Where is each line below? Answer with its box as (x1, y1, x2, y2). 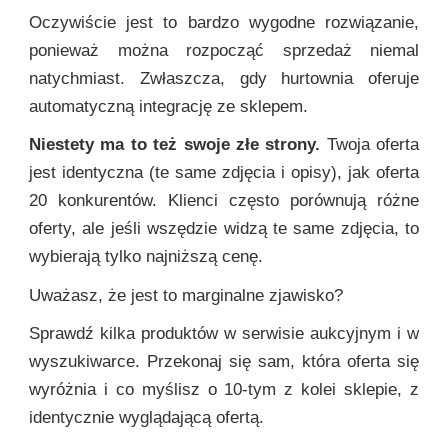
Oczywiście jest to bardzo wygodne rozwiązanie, (29, 13, 419, 33)
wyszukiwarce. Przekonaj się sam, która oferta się (29, 351, 419, 371)
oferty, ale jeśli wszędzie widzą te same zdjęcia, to (29, 219, 419, 239)
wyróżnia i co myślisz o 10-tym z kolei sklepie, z (29, 379, 419, 399)
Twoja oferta (320, 135, 419, 155)
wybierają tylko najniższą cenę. (29, 247, 263, 267)
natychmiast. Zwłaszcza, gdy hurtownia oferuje (29, 69, 419, 89)
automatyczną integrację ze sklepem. (29, 97, 308, 117)
